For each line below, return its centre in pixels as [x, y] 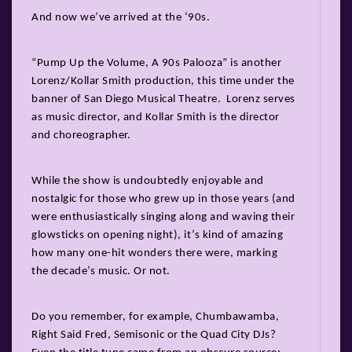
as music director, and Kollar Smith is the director [156, 117]
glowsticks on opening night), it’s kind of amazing [157, 235]
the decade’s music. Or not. [101, 271]
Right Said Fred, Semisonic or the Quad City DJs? [154, 335]
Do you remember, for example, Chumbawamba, [155, 317]
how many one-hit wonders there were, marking [154, 253]
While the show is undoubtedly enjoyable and [148, 181]
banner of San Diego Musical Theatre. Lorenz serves [163, 99]
